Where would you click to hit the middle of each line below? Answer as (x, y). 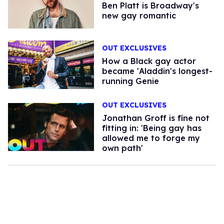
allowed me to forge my (151, 138)
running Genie (130, 81)
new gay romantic (139, 16)
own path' (122, 148)
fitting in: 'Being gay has (151, 128)
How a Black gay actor (149, 61)
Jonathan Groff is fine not (155, 118)
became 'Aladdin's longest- (157, 71)
